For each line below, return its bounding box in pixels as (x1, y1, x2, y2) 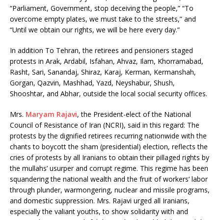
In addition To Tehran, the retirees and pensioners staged (10, 45, 193, 55)
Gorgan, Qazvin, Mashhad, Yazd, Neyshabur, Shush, (10, 78, 175, 87)
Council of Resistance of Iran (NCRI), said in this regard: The (10, 120, 199, 130)
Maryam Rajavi (26, 109, 77, 119)
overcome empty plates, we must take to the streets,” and (10, 14, 196, 24)
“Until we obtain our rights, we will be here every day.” (10, 25, 180, 34)
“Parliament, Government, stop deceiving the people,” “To (10, 3, 193, 13)
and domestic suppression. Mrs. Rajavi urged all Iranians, (10, 195, 190, 205)
